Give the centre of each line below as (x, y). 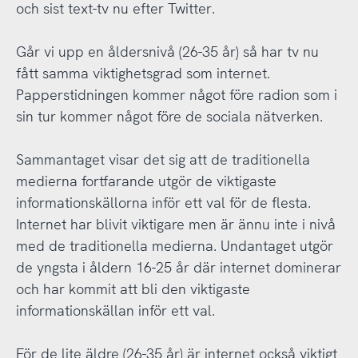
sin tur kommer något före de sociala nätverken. (169, 117)
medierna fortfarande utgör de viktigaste (146, 181)
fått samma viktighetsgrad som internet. (143, 74)
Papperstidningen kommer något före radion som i (176, 95)
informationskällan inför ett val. (115, 311)
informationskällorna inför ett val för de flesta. (163, 203)
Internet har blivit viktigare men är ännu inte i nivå (175, 225)
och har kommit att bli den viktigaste (133, 289)
